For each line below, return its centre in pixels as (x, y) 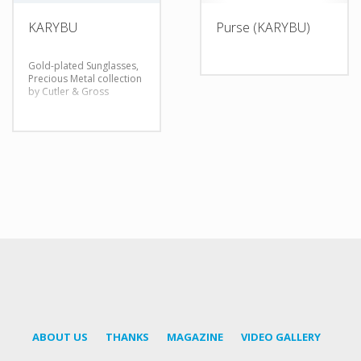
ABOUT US (60, 337)
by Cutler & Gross (68, 91)
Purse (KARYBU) (263, 27)
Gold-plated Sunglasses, (83, 65)
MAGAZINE (195, 337)
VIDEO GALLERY (281, 337)
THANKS (127, 337)
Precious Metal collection (85, 78)
